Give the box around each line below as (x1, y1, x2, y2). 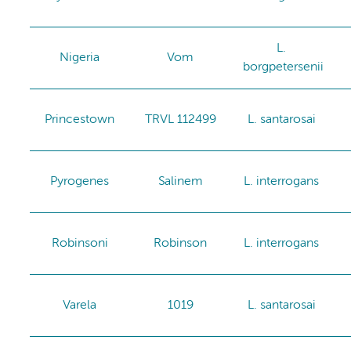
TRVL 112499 (144, 113, 216, 126)
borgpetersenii (242, 60, 324, 74)
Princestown (45, 113, 115, 126)
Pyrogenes (50, 175, 110, 188)
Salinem (157, 175, 203, 188)
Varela (63, 299, 97, 312)
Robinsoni (51, 237, 108, 250)
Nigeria (60, 51, 100, 64)
